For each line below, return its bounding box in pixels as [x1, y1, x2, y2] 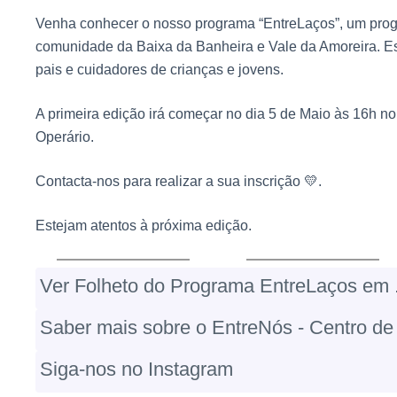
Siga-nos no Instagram [40, 358, 233, 381]
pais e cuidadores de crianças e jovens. [35, 62, 284, 78]
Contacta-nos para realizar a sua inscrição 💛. [35, 174, 322, 190]
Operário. [35, 129, 94, 145]
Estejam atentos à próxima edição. [35, 218, 252, 234]
